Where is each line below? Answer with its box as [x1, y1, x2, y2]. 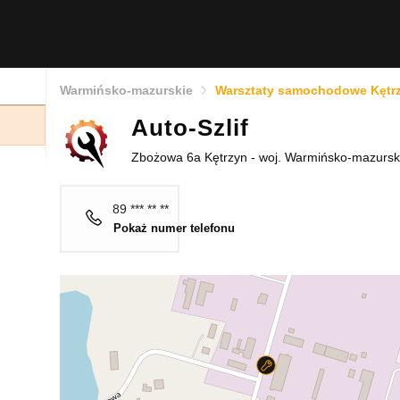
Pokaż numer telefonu [113, 221, 235, 236]
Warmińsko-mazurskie [60, 83, 193, 97]
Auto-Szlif [131, 114, 249, 141]
